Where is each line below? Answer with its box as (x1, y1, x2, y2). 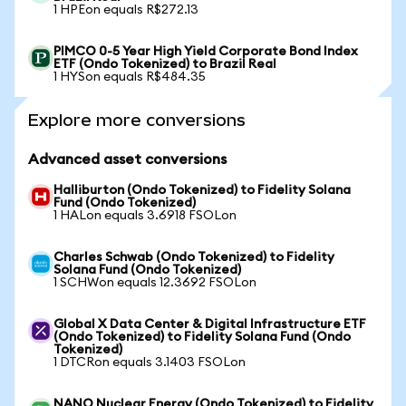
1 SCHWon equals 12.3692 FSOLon (53, 276, 256, 289)
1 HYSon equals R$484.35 (53, 71, 206, 83)
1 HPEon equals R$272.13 (53, 4, 198, 16)
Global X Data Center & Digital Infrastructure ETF (53, 318, 366, 331)
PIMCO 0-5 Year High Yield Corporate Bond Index (53, 45, 358, 58)
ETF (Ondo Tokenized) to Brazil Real (53, 58, 276, 71)
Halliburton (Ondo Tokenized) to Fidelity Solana (53, 184, 351, 197)
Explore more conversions (28, 111, 246, 130)
